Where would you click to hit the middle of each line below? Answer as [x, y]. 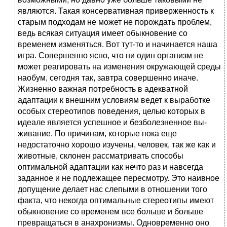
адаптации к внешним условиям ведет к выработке [114, 100]
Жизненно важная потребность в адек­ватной [103, 89]
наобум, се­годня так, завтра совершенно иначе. [108, 78]
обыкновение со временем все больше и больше [110, 212]
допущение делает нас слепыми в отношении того [112, 190]
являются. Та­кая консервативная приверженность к [116, 11]
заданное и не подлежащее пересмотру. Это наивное [119, 178]
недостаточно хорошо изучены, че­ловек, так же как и [117, 145]
